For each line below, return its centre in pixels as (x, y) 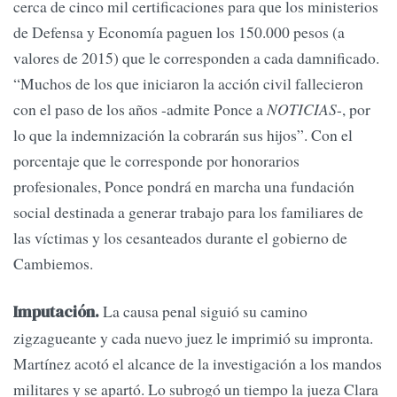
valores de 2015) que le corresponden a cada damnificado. (196, 58)
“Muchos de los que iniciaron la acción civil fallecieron (188, 84)
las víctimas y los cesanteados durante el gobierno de (180, 238)
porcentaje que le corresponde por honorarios (156, 161)
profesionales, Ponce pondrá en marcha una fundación (184, 187)
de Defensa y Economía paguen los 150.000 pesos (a (179, 32)
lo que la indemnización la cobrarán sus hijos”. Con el (183, 135)
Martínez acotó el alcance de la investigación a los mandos (198, 363)
